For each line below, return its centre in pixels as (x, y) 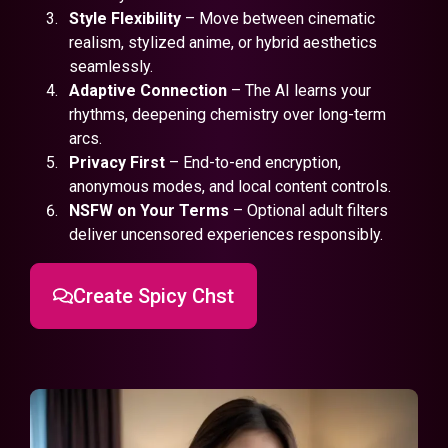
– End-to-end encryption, (252, 162)
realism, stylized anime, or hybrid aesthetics (222, 42)
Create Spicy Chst (153, 295)
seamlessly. (110, 66)
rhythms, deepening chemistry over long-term (227, 114)
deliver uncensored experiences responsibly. (225, 234)
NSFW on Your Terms (148, 210)
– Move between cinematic (277, 18)
